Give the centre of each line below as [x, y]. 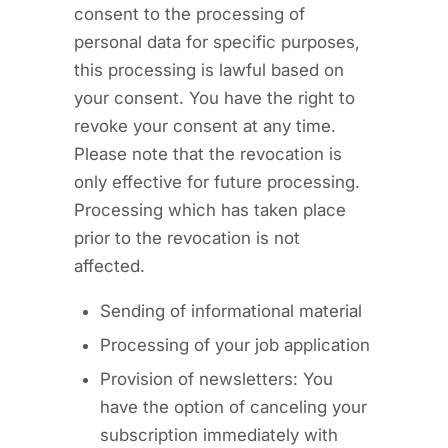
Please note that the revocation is [208, 153]
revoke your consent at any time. [205, 125]
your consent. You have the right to [214, 97]
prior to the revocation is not [187, 237]
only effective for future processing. [217, 181]
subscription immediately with [219, 434]
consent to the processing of [189, 13]
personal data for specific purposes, [217, 41]
